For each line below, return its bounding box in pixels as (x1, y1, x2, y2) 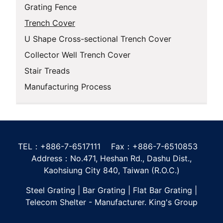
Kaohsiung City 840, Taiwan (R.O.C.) (43, 165, 180, 176)
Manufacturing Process (24, 82, 111, 92)
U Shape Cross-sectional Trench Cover (24, 34, 171, 44)
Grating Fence (24, 2, 77, 12)
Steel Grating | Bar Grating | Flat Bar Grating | (26, 185, 197, 196)
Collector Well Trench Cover (24, 50, 130, 60)
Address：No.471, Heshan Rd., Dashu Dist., (31, 153, 192, 164)
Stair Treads (24, 66, 70, 76)
